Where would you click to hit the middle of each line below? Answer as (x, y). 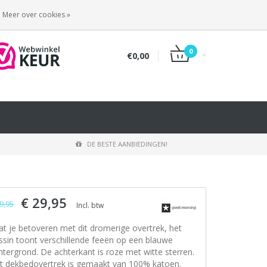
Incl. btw (90, 205)
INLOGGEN (114, 12)
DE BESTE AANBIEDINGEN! (127, 144)
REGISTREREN (182, 12)
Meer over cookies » (36, 15)
